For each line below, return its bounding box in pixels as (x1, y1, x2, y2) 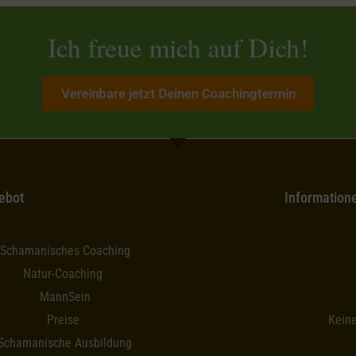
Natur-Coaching (23, 266, 103, 282)
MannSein (39, 289, 91, 305)
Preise (46, 312, 79, 328)
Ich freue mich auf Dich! (46, 29, 310, 66)
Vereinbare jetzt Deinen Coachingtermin (59, 86, 297, 103)
